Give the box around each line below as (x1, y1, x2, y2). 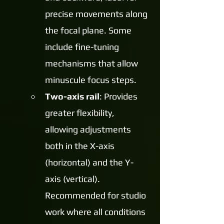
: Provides (99, 91, 139, 102)
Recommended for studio (45, 190, 148, 201)
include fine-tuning (45, 41, 121, 52)
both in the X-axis (45, 140, 116, 151)
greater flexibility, (45, 107, 116, 118)
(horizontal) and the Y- (45, 157, 133, 168)
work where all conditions (45, 206, 147, 217)
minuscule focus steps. (45, 74, 136, 85)
